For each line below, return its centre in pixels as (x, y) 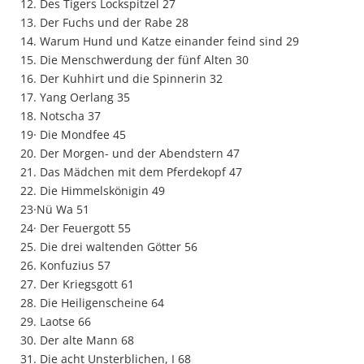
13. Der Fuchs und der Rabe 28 (104, 22)
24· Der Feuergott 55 (76, 228)
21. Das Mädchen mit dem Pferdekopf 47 (131, 172)
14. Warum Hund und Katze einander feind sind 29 (160, 41)
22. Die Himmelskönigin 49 (93, 191)
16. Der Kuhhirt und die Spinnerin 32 (121, 78)
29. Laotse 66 (56, 321)
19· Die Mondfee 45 (73, 134)
